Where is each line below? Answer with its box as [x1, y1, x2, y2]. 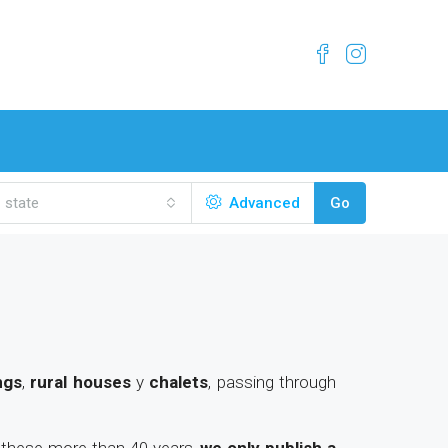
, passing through [208, 372, 337, 392]
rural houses [30, 372, 131, 392]
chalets [149, 372, 209, 392]
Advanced [224, 194, 300, 212]
